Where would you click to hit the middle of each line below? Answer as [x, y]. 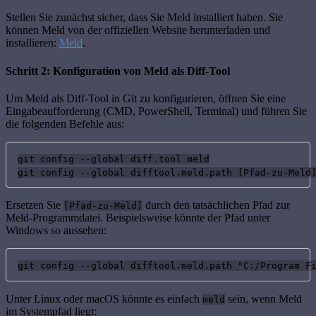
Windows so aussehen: [56, 231]
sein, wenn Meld [263, 299]
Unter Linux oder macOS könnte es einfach [104, 299]
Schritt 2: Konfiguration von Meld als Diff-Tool [118, 71]
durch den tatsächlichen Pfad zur [216, 205]
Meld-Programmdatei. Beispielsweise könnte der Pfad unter [138, 218]
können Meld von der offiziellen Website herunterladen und [138, 30]
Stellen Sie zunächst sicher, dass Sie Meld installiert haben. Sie [144, 18]
